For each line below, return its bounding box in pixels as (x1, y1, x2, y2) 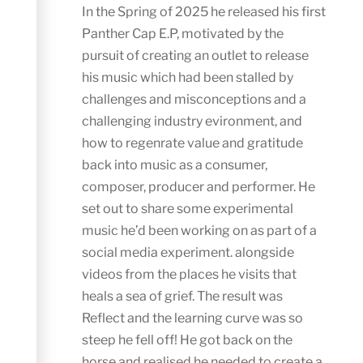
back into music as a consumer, (82, 157, 268, 173)
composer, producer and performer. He (82, 179, 316, 195)
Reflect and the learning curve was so (82, 310, 304, 327)
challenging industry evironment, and (82, 113, 303, 130)
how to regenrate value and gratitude (82, 135, 304, 152)
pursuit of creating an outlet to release (82, 48, 310, 64)
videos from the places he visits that (82, 267, 297, 283)
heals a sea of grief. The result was (82, 288, 284, 305)
